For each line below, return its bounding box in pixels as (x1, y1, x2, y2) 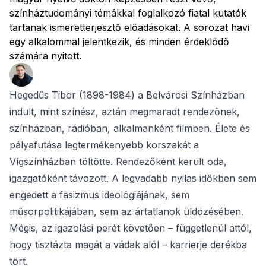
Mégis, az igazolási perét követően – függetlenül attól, (9, 222, 252, 234)
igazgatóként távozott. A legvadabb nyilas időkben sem (9, 172, 256, 184)
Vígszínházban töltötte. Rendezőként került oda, (9, 156, 227, 167)
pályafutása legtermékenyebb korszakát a (9, 139, 199, 151)
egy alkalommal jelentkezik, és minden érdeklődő (9, 36, 229, 47)
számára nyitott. (9, 50, 81, 62)
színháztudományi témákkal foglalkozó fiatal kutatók (9, 7, 246, 19)
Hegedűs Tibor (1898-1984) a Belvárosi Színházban (9, 89, 245, 101)
